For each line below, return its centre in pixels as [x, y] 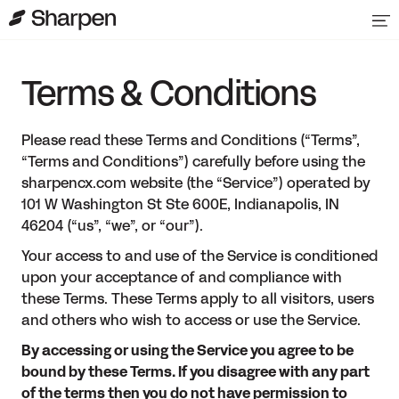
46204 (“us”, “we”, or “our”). [112, 226]
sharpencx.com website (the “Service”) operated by [196, 183]
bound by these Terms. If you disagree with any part [195, 372]
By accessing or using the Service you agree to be [187, 351]
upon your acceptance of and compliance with [182, 278]
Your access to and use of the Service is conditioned [199, 256]
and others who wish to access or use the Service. [191, 321]
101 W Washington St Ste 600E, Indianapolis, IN [180, 205]
